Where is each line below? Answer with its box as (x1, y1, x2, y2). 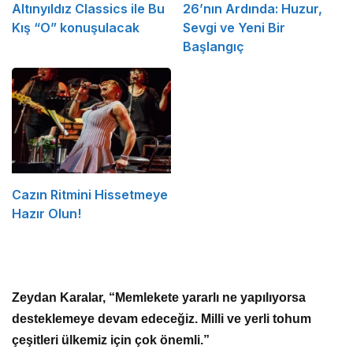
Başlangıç (182, 38, 244, 54)
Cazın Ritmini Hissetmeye (12, 187, 168, 203)
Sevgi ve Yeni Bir (182, 19, 285, 35)
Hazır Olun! (12, 206, 81, 222)
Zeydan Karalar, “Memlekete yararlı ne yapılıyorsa (12, 291, 307, 305)
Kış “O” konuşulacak (12, 19, 139, 35)
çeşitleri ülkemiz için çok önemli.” (12, 333, 210, 347)
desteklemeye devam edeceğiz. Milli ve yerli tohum (12, 312, 312, 326)
